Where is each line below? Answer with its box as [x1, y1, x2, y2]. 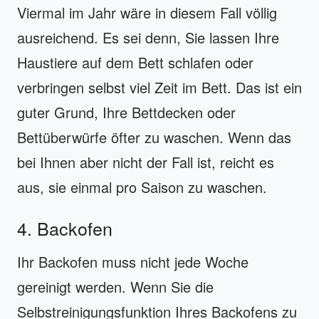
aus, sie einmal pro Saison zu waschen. [17, 176, 267, 197]
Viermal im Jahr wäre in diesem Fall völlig [17, 1, 277, 23]
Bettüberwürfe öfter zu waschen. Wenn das [17, 126, 291, 147]
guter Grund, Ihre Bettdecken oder [17, 101, 236, 122]
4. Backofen [17, 214, 113, 241]
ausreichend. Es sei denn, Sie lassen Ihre [17, 26, 279, 48]
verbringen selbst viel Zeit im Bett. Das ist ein [17, 76, 302, 98]
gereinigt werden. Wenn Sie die [17, 276, 214, 297]
